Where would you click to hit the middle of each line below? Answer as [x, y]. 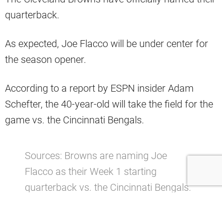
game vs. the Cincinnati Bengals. [75, 120]
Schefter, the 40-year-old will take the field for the [109, 104]
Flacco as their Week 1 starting [91, 172]
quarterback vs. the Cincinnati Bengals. [108, 188]
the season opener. [46, 60]
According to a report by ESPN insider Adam [99, 88]
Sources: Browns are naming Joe [96, 156]
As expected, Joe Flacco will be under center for [107, 44]
